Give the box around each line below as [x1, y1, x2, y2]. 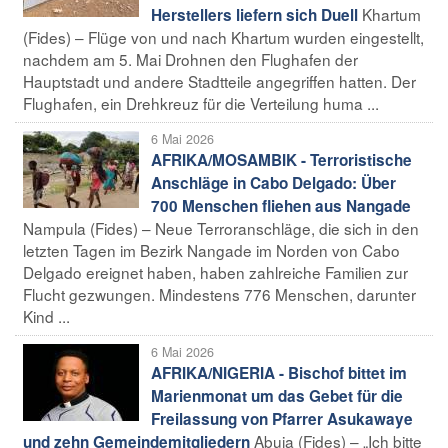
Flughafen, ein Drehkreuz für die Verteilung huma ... [23, 91, 379, 114]
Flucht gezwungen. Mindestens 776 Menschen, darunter [23, 282, 416, 305]
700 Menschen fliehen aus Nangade [151, 194, 411, 217]
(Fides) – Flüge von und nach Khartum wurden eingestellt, [23, 25, 424, 48]
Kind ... [23, 304, 70, 327]
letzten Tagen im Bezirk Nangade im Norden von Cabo [23, 238, 400, 261]
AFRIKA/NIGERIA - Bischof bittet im [151, 361, 407, 384]
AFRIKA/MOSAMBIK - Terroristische [151, 148, 412, 171]
